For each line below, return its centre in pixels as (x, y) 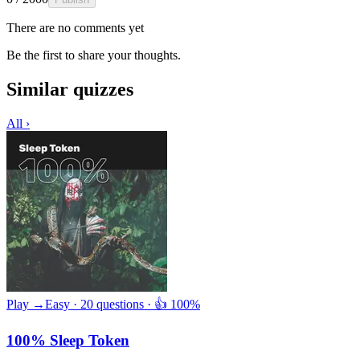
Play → (26, 305)
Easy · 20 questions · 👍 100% (123, 305)
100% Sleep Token (68, 340)
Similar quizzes (70, 90)
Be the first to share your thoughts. (94, 55)
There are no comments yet (75, 28)
